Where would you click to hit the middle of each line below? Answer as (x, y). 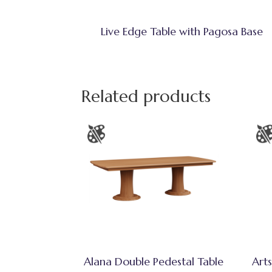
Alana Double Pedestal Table (153, 261)
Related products (146, 97)
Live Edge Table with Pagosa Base (182, 32)
